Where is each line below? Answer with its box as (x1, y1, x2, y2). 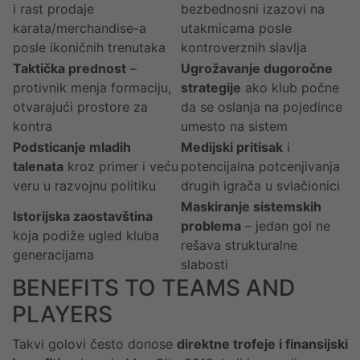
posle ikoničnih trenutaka (13, 39, 166, 55)
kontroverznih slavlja (181, 39, 307, 55)
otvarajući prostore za (13, 99, 148, 115)
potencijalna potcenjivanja (181, 158, 340, 174)
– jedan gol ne (241, 218, 330, 234)
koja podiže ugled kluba (13, 227, 159, 243)
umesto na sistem (181, 118, 288, 134)
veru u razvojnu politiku (13, 178, 156, 194)
